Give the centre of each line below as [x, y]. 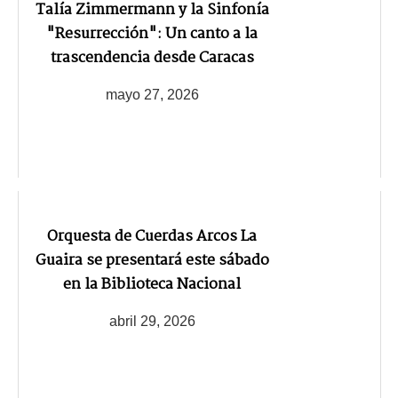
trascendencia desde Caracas [152, 59]
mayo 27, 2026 [152, 94]
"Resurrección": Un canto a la [152, 35]
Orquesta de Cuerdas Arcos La [152, 237]
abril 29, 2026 [152, 321]
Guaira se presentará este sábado [152, 261]
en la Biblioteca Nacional [152, 285]
